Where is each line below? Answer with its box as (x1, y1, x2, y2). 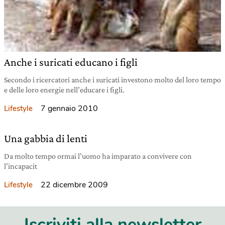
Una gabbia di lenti (4, 132, 87, 145)
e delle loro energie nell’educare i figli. (4, 85, 125, 94)
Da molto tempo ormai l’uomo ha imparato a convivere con (4, 152, 192, 160)
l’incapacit (4, 162, 37, 170)
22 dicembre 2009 (41, 179, 108, 190)
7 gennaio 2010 (41, 103, 98, 114)
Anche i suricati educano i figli (4, 56, 138, 68)
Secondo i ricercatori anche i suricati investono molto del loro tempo (4, 75, 221, 84)
